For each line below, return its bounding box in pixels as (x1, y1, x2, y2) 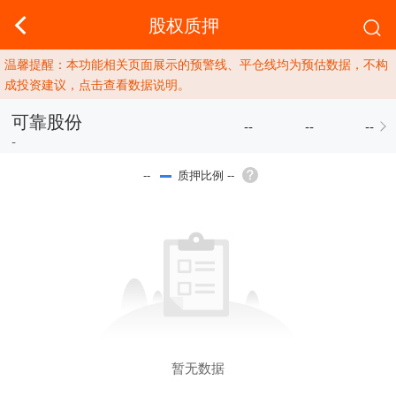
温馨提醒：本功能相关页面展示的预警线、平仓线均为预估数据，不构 (4, 55, 388, 73)
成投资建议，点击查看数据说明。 (4, 75, 190, 94)
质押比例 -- (177, 165, 234, 183)
